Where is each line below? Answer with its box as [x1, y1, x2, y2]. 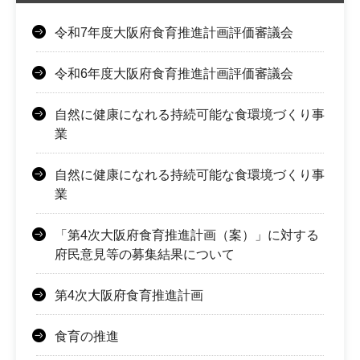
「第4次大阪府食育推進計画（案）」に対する [55, 227, 319, 242]
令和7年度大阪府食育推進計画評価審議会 [55, 25, 293, 39]
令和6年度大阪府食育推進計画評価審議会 [55, 66, 293, 80]
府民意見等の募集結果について [55, 247, 235, 261]
